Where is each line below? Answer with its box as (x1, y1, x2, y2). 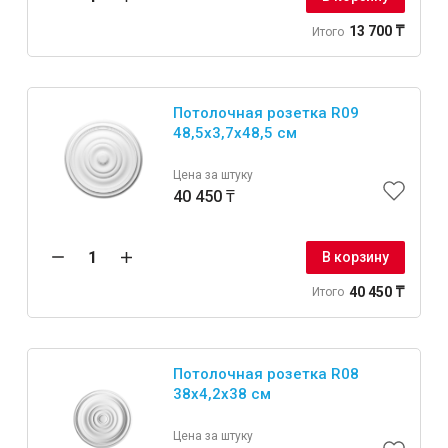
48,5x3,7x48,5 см (173, 124, 297, 143)
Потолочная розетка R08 (173, 364, 359, 383)
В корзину (322, 248, 389, 265)
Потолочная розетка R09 (173, 104, 359, 123)
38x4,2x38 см (173, 384, 271, 403)
